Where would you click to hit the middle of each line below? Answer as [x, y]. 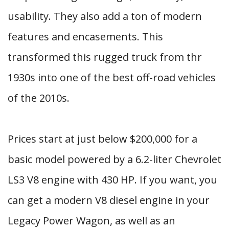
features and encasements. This [85, 37]
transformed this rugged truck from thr [105, 57]
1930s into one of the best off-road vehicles [112, 77]
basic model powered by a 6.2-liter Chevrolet [114, 159]
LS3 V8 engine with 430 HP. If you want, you [112, 180]
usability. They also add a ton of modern [105, 16]
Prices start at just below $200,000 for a [102, 139]
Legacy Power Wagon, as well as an [91, 221]
